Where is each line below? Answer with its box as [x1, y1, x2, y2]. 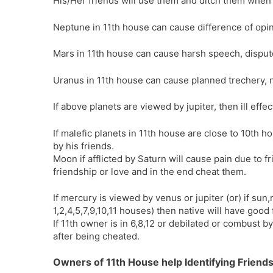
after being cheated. [53, 230, 140, 242]
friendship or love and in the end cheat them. [53, 165, 246, 177]
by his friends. [53, 140, 114, 152]
